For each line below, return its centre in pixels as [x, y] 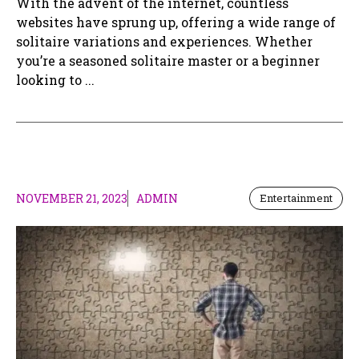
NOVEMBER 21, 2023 [72, 199]
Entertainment [296, 198]
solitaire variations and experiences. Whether [164, 42]
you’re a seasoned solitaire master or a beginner [168, 61]
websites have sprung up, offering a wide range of [176, 22]
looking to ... [55, 80]
